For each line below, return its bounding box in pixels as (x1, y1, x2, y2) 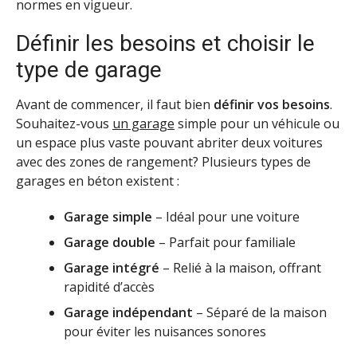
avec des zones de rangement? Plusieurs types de (16, 153, 311, 171)
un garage (112, 115, 175, 133)
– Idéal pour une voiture (152, 208, 300, 226)
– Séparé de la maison (193, 304, 327, 322)
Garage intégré (64, 259, 159, 277)
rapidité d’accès (64, 278, 155, 296)
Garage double (64, 233, 155, 252)
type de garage (16, 57, 162, 84)
